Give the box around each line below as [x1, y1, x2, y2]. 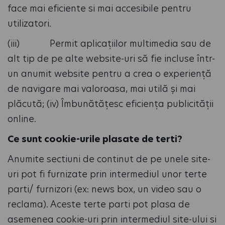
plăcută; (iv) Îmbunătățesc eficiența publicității [8, 97, 213, 110]
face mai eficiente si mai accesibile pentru [8, 2, 191, 15]
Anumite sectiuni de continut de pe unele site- [8, 153, 210, 165]
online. [8, 113, 36, 125]
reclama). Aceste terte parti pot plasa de [8, 198, 190, 210]
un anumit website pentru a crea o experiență [8, 67, 211, 80]
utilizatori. [8, 17, 51, 30]
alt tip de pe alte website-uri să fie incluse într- [8, 52, 215, 65]
